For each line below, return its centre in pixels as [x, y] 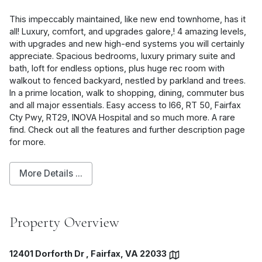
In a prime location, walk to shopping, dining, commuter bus [127, 93]
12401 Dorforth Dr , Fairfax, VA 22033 [89, 254]
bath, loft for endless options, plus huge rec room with [117, 68]
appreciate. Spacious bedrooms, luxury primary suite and [122, 56]
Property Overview [64, 223]
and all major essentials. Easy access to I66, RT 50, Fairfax [125, 105]
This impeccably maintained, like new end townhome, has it [127, 19]
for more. [27, 142]
